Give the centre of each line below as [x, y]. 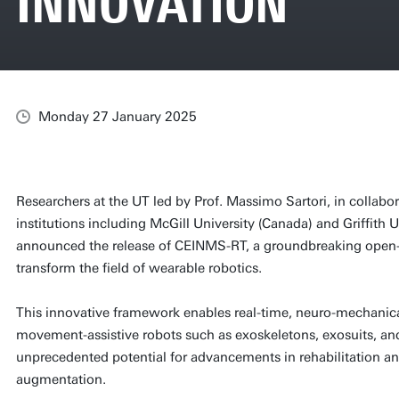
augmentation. [61, 379]
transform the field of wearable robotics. [138, 268]
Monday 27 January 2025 [117, 116]
